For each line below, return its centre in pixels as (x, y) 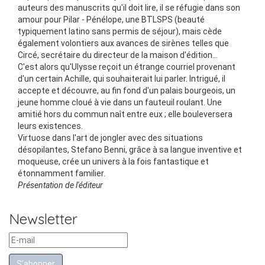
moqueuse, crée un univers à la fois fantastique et (113, 161)
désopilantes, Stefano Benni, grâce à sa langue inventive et (130, 150)
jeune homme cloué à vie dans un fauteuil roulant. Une (120, 102)
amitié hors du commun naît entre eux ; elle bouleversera (125, 114)
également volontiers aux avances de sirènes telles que (123, 43)
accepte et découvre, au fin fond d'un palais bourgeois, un (127, 91)
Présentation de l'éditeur (60, 185)
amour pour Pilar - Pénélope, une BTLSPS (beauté (111, 20)
